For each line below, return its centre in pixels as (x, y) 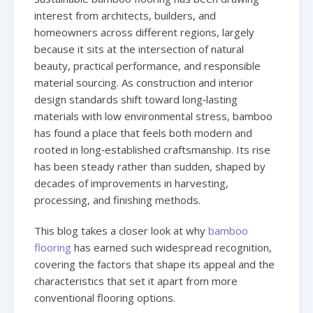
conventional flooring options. (104, 298)
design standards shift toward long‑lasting (136, 100)
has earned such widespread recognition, (171, 248)
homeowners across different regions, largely (144, 32)
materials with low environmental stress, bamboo (153, 116)
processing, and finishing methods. (117, 200)
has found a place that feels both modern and (143, 133)
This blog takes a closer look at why (121, 231)
